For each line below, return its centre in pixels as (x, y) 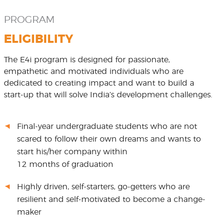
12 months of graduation (65, 164)
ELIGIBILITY (38, 39)
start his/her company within (72, 152)
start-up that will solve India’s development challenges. (108, 95)
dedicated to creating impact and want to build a (99, 83)
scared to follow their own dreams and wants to (109, 139)
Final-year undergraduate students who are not (107, 127)
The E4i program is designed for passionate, (87, 60)
